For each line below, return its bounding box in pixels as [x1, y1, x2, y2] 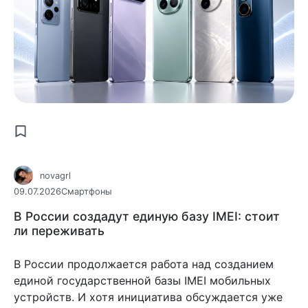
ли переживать [14, 223, 104, 239]
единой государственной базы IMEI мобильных [14, 274, 271, 288]
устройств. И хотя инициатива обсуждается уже [14, 290, 283, 305]
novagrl [40, 170, 71, 181]
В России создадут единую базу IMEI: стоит [14, 209, 280, 224]
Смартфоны [61, 186, 112, 197]
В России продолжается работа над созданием [14, 257, 274, 272]
